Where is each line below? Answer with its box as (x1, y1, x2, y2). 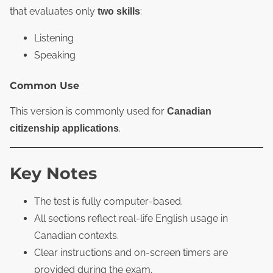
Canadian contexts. (34, 230, 119, 242)
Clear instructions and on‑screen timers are (34, 247, 228, 259)
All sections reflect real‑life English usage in (34, 213, 228, 225)
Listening (34, 32, 74, 44)
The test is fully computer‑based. (34, 196, 183, 208)
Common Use (10, 80, 79, 92)
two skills (97, 6, 140, 17)
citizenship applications (10, 123, 119, 134)
